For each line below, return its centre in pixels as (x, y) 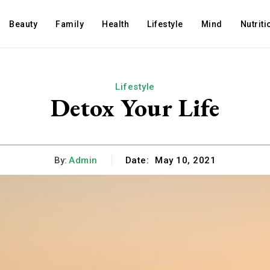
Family (70, 24)
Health (116, 24)
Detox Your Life (135, 108)
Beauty (24, 24)
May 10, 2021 (185, 161)
